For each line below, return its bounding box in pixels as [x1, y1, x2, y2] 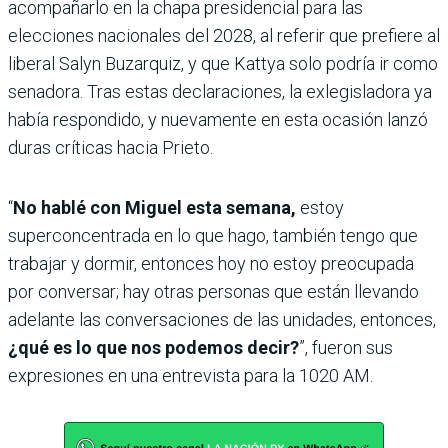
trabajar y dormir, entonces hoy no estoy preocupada [8, 252, 414, 274]
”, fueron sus [299, 336, 393, 358]
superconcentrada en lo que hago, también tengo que [8, 224, 418, 246]
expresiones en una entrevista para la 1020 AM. [8, 364, 373, 386]
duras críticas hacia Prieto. [8, 136, 213, 158]
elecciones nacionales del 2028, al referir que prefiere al [8, 24, 440, 46]
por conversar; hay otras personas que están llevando [8, 280, 419, 302]
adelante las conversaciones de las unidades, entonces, [8, 308, 436, 330]
